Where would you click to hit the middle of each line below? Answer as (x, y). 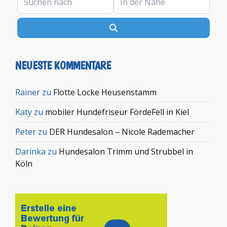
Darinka (30, 152)
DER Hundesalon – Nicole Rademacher (122, 132)
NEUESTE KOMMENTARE (63, 66)
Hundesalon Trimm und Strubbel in (126, 152)
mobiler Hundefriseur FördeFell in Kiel (117, 112)
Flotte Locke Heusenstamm (105, 92)
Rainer (28, 92)
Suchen (131, 28)
